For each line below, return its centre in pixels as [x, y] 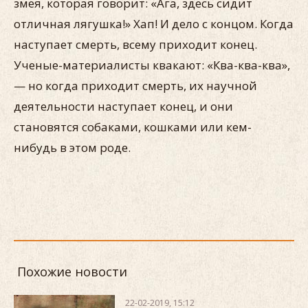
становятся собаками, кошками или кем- [133, 127]
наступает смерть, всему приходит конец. [135, 44]
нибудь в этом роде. [72, 147]
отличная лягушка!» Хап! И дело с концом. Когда [154, 24]
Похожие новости [72, 272]
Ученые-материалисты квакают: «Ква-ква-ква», [152, 65]
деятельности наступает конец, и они [123, 106]
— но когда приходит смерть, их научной [135, 86]
